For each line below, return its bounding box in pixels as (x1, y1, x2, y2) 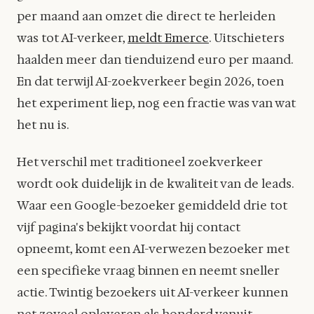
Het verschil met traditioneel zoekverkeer (17, 153, 263, 170)
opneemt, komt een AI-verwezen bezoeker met (17, 240, 289, 257)
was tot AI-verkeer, (17, 29, 128, 46)
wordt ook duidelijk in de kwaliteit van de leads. (17, 175, 294, 191)
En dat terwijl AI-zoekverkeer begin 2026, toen (17, 73, 284, 89)
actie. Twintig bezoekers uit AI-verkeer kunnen (17, 284, 288, 300)
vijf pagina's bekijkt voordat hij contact (17, 219, 240, 235)
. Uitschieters (209, 29, 285, 46)
